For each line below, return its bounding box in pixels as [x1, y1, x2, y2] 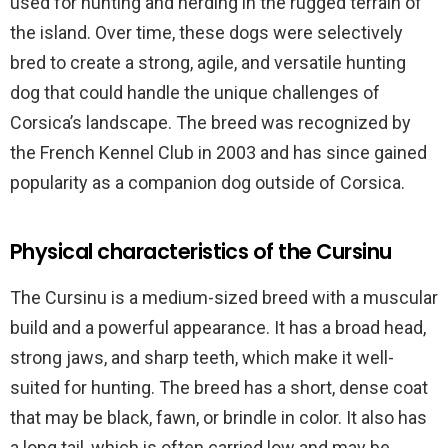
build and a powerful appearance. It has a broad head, [10, 317, 426, 338]
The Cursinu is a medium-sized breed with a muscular [10, 287, 438, 308]
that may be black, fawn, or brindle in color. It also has [10, 407, 427, 428]
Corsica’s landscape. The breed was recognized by [10, 112, 411, 133]
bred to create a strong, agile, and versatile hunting [10, 52, 406, 73]
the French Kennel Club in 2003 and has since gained [10, 142, 427, 163]
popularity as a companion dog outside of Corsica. [10, 172, 405, 193]
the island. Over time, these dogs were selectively [10, 22, 403, 43]
